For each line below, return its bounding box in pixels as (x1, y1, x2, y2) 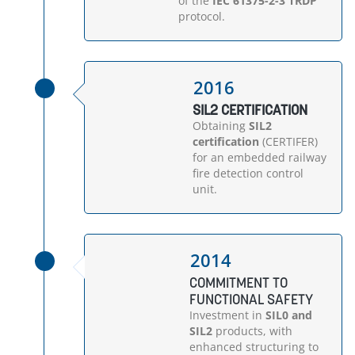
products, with (212, 323, 293, 338)
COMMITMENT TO (189, 273, 288, 292)
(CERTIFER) (258, 134, 318, 149)
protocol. (177, 9, 225, 24)
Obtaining (192, 118, 249, 133)
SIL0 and (262, 307, 313, 323)
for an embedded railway (192, 150, 326, 165)
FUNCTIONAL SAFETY (189, 290, 314, 308)
